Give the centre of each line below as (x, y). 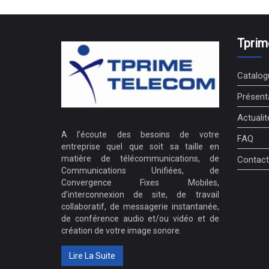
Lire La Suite (92, 256)
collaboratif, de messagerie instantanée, (140, 207)
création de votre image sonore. (121, 231)
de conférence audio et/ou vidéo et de (140, 219)
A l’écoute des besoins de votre (140, 135)
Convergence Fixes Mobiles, (140, 183)
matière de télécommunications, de (140, 159)
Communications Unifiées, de (140, 171)
